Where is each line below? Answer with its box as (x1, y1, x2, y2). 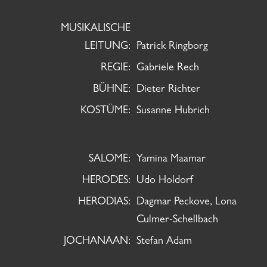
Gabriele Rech (136, 63, 199, 74)
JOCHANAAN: (63, 236, 131, 247)
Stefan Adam (136, 236, 192, 247)
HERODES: (82, 175, 131, 187)
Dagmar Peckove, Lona (136, 197, 237, 208)
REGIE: (100, 63, 131, 74)
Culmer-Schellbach (136, 215, 218, 226)
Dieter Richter (136, 84, 200, 95)
